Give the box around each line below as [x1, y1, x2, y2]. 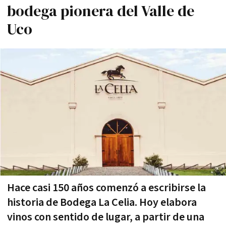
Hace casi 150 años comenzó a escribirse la [7, 180, 206, 195]
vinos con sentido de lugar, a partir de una [7, 209, 204, 224]
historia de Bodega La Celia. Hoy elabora [7, 195, 197, 210]
